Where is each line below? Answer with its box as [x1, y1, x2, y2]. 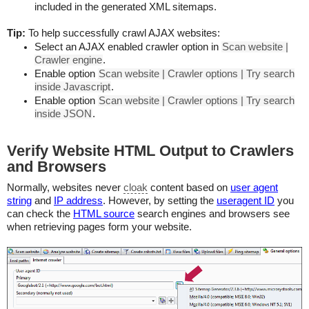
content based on [148, 182, 230, 193]
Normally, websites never [7, 182, 123, 193]
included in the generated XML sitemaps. [34, 1, 217, 12]
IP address [54, 195, 103, 206]
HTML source [73, 208, 134, 219]
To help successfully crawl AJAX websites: [26, 28, 220, 39]
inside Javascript [34, 81, 110, 92]
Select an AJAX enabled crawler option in [34, 41, 221, 52]
